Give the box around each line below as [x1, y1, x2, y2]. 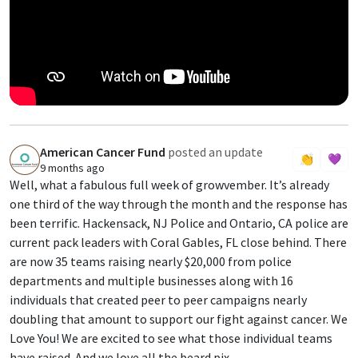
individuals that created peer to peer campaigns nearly [10, 291, 307, 308]
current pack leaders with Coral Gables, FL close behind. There [10, 233, 347, 250]
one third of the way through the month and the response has [10, 195, 348, 212]
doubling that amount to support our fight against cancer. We [10, 310, 348, 327]
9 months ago [40, 160, 105, 175]
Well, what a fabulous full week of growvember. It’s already [10, 176, 329, 193]
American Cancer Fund [40, 143, 168, 160]
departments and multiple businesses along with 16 [10, 272, 293, 288]
